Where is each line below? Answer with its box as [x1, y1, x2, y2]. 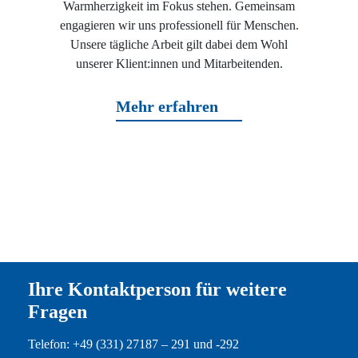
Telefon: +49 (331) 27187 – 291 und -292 [27, 337, 239, 352]
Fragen [27, 301, 87, 323]
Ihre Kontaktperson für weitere [27, 279, 287, 300]
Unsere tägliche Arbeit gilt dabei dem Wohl [70, 38, 288, 52]
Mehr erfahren [116, 97, 218, 116]
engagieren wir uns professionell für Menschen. [59, 18, 299, 33]
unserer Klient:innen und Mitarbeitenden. [75, 57, 283, 71]
